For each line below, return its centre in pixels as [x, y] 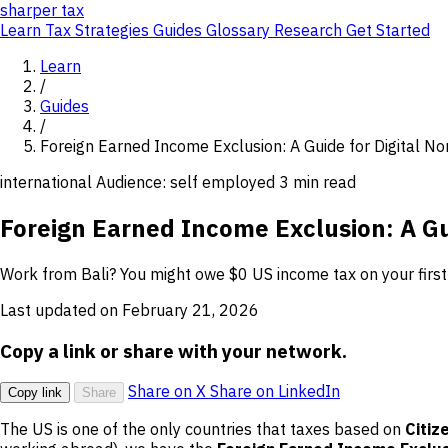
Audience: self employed [187, 182]
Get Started [388, 30]
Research [310, 30]
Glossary [240, 30]
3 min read [317, 182]
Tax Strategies [99, 30]
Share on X [169, 391]
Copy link [35, 393]
